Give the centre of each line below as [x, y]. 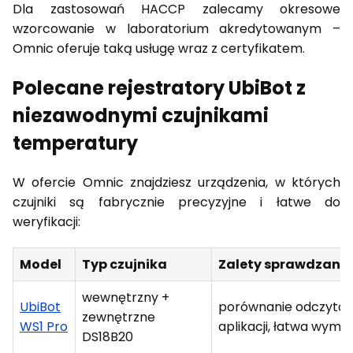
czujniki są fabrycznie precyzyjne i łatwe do [176, 202]
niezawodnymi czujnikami [141, 115]
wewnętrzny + [126, 297]
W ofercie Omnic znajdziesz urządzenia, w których [176, 182]
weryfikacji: [46, 221]
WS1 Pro [44, 326]
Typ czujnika [124, 264]
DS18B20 [108, 336]
